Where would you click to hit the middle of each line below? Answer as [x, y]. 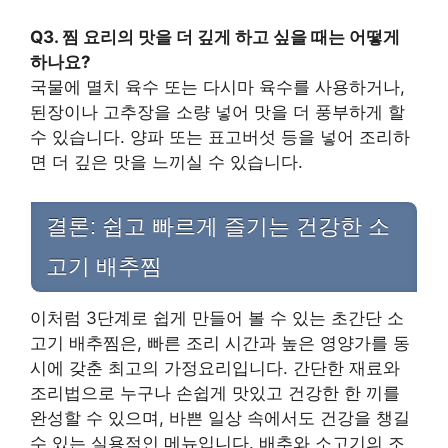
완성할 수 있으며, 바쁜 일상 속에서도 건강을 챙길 [220, 417]
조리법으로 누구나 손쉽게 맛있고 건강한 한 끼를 [215, 392]
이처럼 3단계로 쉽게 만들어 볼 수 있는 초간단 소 [217, 317]
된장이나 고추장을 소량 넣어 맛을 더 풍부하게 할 [217, 112]
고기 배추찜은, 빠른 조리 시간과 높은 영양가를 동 [220, 342]
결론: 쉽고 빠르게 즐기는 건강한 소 [218, 226]
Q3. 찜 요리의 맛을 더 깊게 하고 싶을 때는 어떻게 [215, 37]
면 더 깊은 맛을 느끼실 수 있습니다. [166, 162]
